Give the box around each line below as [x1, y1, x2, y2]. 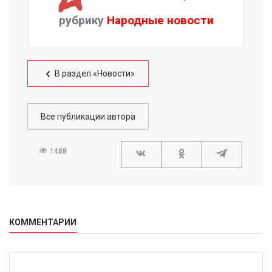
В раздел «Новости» [55, 68, 135, 78]
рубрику [58, 13, 107, 27]
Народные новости [106, 13, 214, 27]
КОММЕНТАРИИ [9, 217, 76, 227]
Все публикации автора [41, 111, 135, 121]
